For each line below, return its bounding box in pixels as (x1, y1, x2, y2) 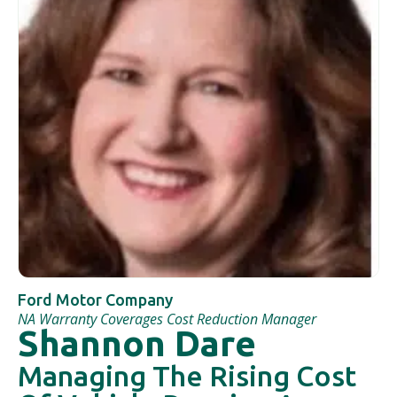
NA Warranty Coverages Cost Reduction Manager (18, 309, 316, 329)
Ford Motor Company (18, 291, 173, 308)
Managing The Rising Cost (18, 360, 356, 392)
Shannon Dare (18, 323, 256, 363)
